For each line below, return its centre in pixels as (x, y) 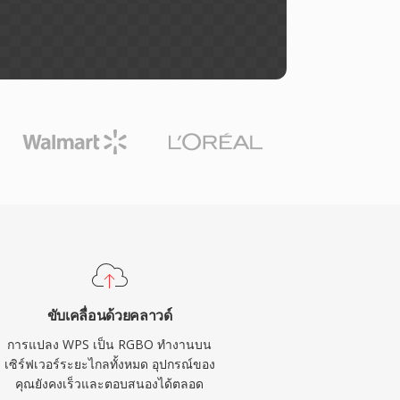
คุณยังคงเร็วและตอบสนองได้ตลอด (110, 383)
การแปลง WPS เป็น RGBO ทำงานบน (110, 344)
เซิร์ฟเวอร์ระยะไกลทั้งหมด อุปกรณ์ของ (109, 364)
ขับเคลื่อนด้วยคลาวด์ (109, 315)
